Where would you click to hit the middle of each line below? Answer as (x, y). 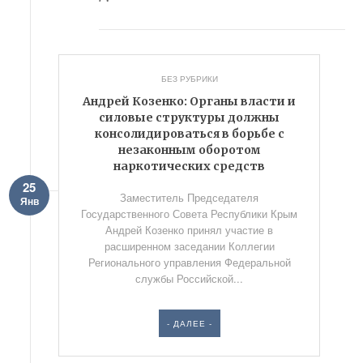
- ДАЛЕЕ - (189, 323)
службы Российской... (190, 278)
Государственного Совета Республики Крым (190, 214)
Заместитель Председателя (190, 197)
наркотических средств (190, 166)
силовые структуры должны (190, 117)
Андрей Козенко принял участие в (190, 230)
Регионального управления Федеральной (189, 262)
